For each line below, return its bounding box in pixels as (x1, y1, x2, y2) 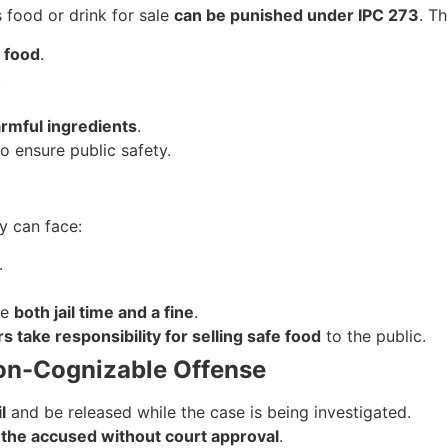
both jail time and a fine (14, 301, 194, 322)
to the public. (321, 325, 426, 346)
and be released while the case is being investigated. (6, 401, 411, 422)
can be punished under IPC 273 (174, 5, 419, 26)
